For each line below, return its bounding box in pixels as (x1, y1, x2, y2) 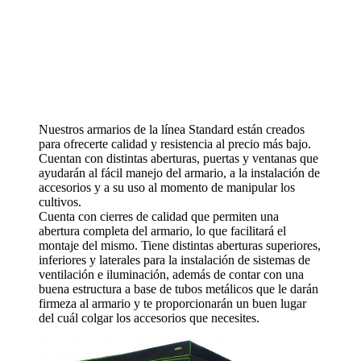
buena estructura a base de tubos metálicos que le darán (39, 282, 318, 297)
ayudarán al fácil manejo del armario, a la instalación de (39, 166, 320, 180)
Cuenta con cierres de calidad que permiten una (39, 210, 279, 224)
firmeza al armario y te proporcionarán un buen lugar (39, 297, 306, 311)
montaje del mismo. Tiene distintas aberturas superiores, (39, 239, 321, 253)
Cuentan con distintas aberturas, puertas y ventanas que (39, 151, 318, 166)
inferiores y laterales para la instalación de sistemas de (39, 253, 310, 268)
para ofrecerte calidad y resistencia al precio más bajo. (39, 137, 311, 151)
